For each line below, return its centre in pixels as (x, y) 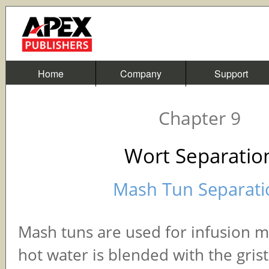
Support (231, 74)
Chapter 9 (200, 118)
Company (141, 74)
